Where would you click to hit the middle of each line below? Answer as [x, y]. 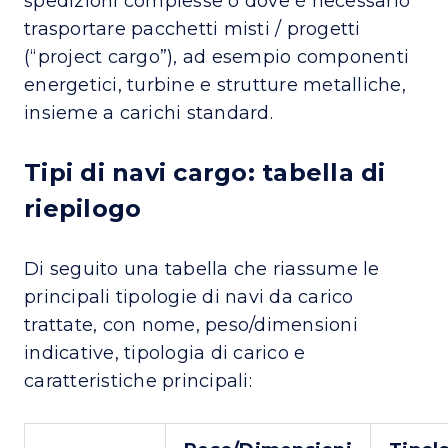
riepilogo [83, 208]
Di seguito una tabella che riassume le [202, 268]
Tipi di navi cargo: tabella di [205, 172]
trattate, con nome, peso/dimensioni [191, 324]
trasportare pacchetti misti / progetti [192, 28]
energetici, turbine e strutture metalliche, [215, 84]
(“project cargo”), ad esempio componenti [216, 56]
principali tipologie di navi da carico [189, 296]
